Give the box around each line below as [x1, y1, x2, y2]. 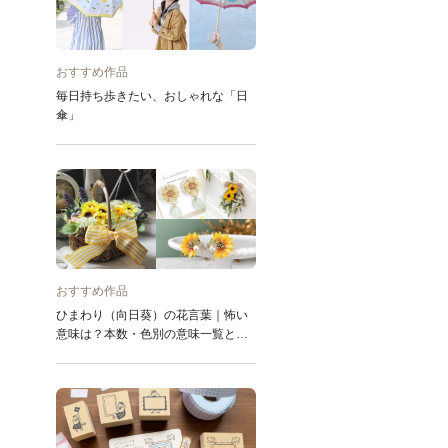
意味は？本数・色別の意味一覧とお [56, 327, 248, 341]
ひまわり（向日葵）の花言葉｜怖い [56, 308, 248, 322]
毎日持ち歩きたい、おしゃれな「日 [56, 89, 248, 103]
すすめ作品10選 [56, 346, 142, 360]
